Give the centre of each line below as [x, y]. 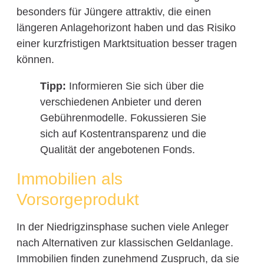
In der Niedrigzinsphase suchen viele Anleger [122, 227]
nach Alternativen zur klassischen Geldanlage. [125, 243]
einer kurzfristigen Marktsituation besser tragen [126, 44]
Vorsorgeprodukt [77, 200]
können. [35, 60]
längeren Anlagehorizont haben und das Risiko [126, 28]
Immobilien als [69, 179]
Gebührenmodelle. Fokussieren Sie [123, 118]
